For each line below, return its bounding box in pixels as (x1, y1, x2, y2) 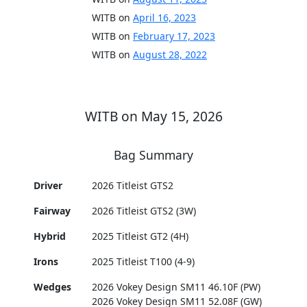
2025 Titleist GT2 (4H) (92, 230, 189, 243)
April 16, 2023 (133, 11, 196, 25)
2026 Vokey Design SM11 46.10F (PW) (92, 280, 261, 294)
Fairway (34, 204, 71, 218)
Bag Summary (114, 147, 193, 164)
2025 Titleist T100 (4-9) (92, 255, 195, 269)
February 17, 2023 (133, 29, 215, 43)
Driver (34, 179, 63, 193)
